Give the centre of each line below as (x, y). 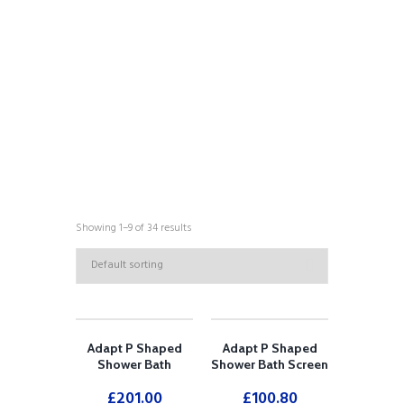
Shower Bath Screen (270, 365)
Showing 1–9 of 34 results (133, 229)
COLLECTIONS (202, 51)
